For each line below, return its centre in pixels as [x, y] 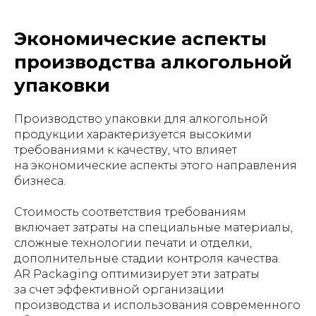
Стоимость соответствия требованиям [130, 212]
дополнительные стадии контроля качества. [147, 259]
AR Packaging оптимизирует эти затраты [137, 274]
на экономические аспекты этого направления [156, 165]
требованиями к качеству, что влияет [126, 150]
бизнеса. [40, 181]
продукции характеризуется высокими [133, 134]
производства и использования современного [157, 305]
